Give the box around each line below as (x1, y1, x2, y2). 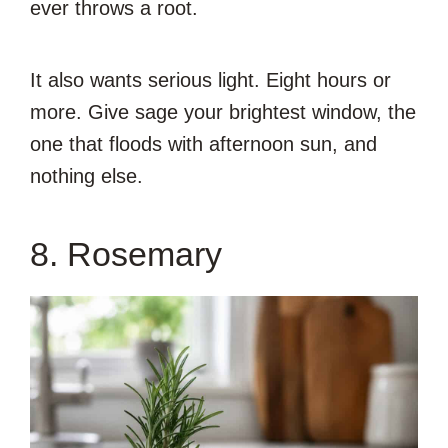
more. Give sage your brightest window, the (30, 100, 416, 123)
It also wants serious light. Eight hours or (30, 68, 391, 91)
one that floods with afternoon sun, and (30, 132, 377, 155)
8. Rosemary (30, 234, 222, 273)
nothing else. (30, 164, 143, 187)
